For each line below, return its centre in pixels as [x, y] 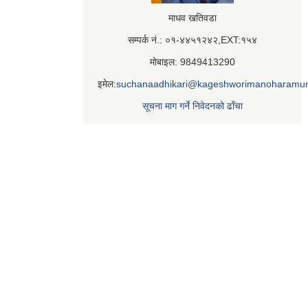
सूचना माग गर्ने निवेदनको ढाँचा [192, 106]
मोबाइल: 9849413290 [192, 62]
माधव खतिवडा [192, 18]
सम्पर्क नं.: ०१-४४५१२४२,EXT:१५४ [192, 40]
